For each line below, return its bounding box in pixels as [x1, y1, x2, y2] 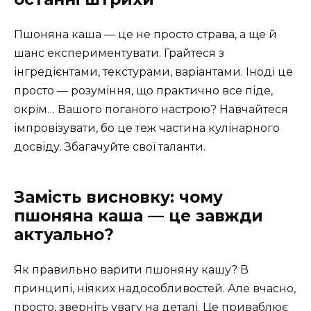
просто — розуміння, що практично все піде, [14, 83, 273, 97]
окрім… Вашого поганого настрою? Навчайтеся [14, 102, 288, 116]
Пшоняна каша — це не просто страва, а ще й [14, 27, 277, 41]
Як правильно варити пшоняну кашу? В [14, 262, 249, 276]
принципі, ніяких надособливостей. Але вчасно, [14, 281, 296, 295]
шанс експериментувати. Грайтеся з [14, 46, 224, 60]
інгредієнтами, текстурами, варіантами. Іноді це [14, 65, 293, 78]
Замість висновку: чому [14, 187, 223, 207]
